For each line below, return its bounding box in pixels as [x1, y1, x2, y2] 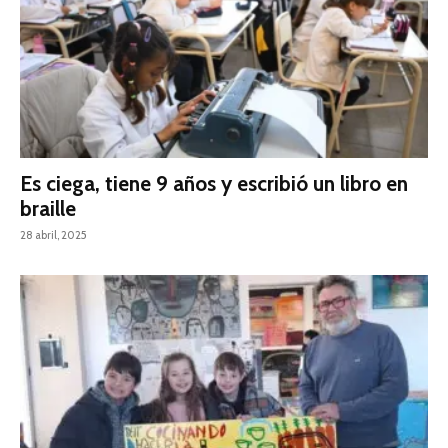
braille [20, 195, 76, 221]
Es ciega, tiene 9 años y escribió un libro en [20, 170, 408, 196]
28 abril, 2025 [20, 227, 87, 242]
